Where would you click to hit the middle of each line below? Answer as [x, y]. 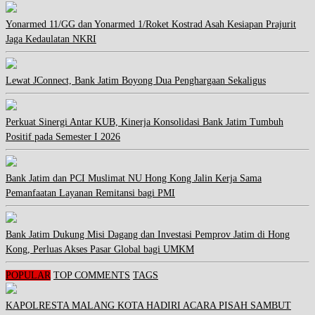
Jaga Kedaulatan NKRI [51, 39]
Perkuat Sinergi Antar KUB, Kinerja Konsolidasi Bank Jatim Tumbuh [144, 122]
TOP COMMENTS [92, 276]
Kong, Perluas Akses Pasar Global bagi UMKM [100, 250]
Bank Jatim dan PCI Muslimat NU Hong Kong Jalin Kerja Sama [134, 179]
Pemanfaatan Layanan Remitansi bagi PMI [90, 193]
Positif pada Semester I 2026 [63, 137]
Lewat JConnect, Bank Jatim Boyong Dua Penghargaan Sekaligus [136, 81]
